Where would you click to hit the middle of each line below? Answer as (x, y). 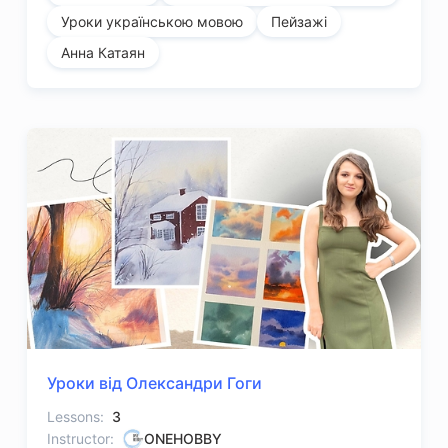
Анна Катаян (103, 53)
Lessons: (76, 417)
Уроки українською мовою (152, 22)
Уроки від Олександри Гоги (155, 383)
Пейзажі (299, 22)
